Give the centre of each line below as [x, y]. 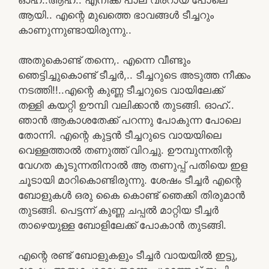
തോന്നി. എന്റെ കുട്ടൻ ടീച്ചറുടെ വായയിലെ [120, 135]
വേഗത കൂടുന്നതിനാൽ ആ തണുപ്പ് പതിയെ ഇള [133, 165]
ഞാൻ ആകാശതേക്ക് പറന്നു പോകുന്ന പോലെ [129, 120]
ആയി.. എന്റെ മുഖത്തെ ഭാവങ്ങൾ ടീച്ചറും [116, 15]
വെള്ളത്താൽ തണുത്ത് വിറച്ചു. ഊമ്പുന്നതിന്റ [125, 150]
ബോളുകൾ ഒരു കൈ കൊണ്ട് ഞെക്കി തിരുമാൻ [131, 195]
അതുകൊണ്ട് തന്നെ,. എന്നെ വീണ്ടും [104, 60]
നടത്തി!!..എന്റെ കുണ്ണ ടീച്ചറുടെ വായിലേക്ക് [121, 90]
